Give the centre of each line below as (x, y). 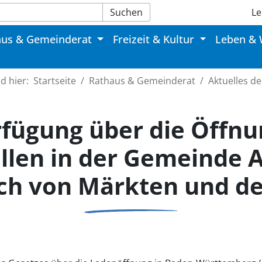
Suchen (126, 12)
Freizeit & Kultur (155, 39)
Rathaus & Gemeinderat (142, 81)
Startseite (55, 81)
